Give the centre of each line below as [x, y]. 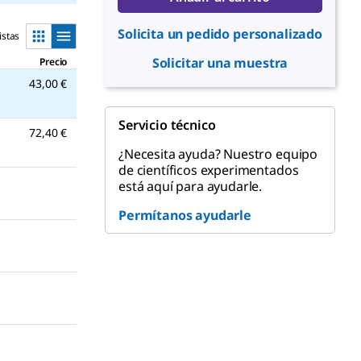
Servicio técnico [167, 125]
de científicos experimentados [209, 170]
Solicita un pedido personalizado [220, 34]
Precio [54, 62]
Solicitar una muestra [220, 63]
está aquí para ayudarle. [191, 186]
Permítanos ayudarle [185, 215]
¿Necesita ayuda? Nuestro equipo [218, 154]
